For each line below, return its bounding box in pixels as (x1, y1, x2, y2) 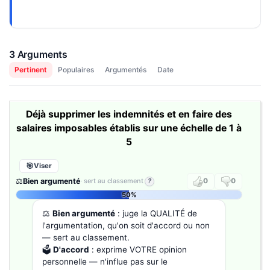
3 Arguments (8, 48, 68, 60)
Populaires (57, 64, 94, 74)
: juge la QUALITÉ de (115, 208, 197, 218)
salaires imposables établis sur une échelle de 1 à (16, 122, 242, 134)
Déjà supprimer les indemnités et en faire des (26, 108, 232, 120)
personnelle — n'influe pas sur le (42, 256, 168, 266)
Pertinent (14, 64, 47, 74)
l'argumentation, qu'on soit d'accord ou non (42, 220, 210, 230)
